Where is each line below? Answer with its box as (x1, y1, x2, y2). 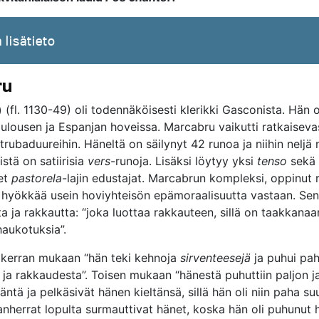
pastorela (11, 171, 62, 185)
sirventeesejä (180, 251, 251, 265)
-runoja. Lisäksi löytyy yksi (110, 154, 257, 168)
